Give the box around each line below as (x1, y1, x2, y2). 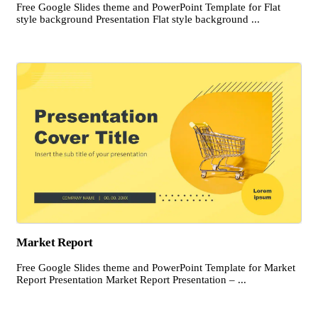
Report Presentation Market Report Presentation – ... (16, 274, 246, 286)
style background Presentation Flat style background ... (16, 13, 260, 26)
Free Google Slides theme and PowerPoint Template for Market (16, 262, 295, 274)
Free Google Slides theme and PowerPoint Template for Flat (16, 1, 280, 13)
